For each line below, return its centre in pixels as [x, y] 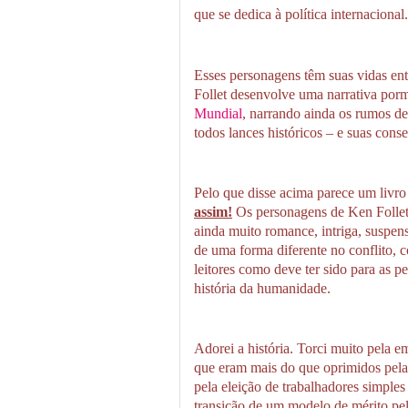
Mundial [218, 113]
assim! [213, 211]
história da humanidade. [262, 288]
